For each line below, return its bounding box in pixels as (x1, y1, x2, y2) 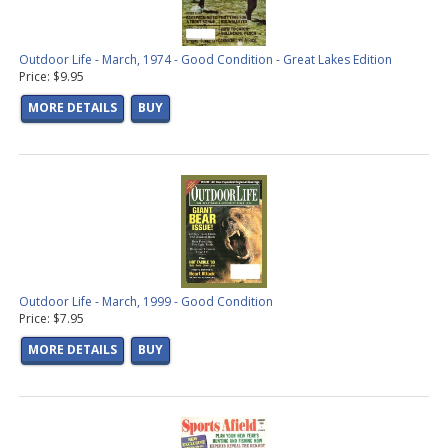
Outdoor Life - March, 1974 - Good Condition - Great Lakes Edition (19, 51, 392, 69)
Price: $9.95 (19, 68, 84, 86)
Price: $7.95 (19, 310, 84, 328)
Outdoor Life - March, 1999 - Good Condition (19, 293, 273, 311)
